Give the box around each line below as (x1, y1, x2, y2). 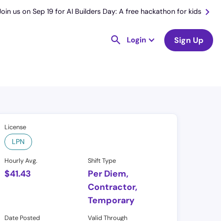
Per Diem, (88, 168, 129, 180)
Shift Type (88, 156, 116, 165)
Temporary (88, 195, 135, 206)
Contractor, (88, 182, 138, 193)
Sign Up (174, 35, 203, 45)
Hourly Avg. (4, 156, 38, 165)
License (4, 123, 27, 132)
